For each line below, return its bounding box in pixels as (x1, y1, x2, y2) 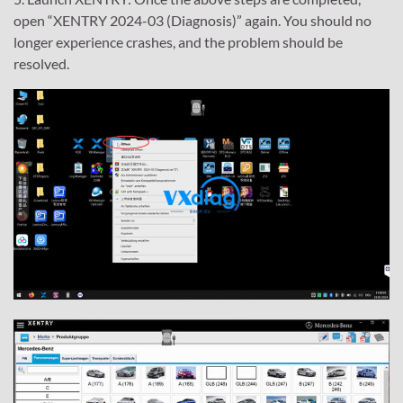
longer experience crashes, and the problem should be (13, 32, 343, 50)
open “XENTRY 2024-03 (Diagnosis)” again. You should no (13, 11, 372, 29)
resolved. (13, 54, 69, 72)
